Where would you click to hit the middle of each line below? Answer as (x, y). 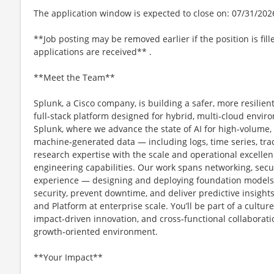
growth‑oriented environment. (96, 231)
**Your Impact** (68, 257)
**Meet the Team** (74, 77)
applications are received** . (93, 51)
